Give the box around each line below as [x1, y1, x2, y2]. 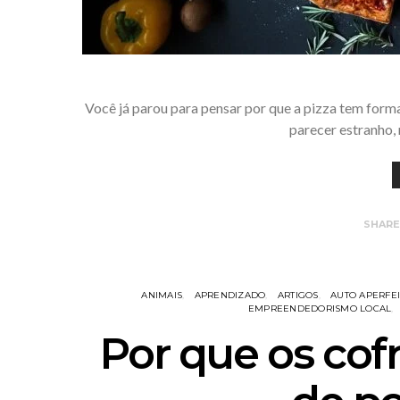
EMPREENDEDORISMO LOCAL [247, 303, 392, 314]
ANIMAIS [141, 289, 183, 301]
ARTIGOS [277, 289, 319, 301]
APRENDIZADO [194, 289, 266, 301]
